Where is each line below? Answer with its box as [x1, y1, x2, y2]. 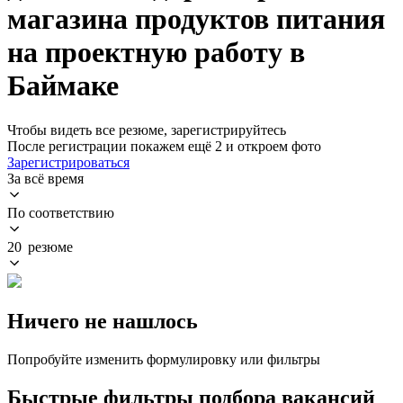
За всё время [7, 170, 84, 186]
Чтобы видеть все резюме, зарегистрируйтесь [7, 121, 286, 138]
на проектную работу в [7, 36, 305, 69]
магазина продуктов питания [7, 3, 385, 36]
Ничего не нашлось [7, 309, 198, 333]
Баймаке [7, 69, 119, 103]
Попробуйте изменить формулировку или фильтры [7, 351, 320, 367]
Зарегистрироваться [7, 154, 130, 170]
